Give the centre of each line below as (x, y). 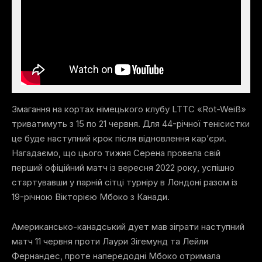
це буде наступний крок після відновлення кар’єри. (119, 139)
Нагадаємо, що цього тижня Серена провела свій (116, 153)
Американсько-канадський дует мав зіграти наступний (128, 227)
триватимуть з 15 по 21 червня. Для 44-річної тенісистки (131, 124)
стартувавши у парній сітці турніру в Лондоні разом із (125, 182)
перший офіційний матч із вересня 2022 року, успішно (123, 168)
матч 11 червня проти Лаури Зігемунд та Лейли (110, 242)
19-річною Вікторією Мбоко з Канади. (91, 197)
